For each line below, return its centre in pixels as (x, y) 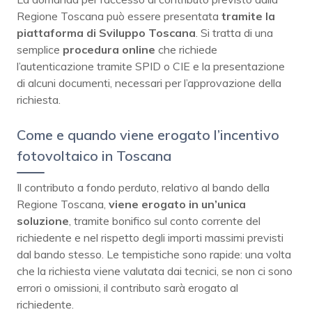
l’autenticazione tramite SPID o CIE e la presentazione (151, 67)
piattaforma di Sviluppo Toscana (106, 33)
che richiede (186, 50)
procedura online (109, 50)
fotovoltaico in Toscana (94, 156)
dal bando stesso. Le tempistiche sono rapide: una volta (154, 255)
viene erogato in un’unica (177, 204)
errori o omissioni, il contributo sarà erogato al (127, 288)
